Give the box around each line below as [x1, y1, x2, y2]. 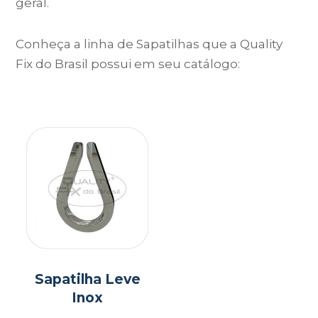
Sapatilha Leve [34, 270, 141, 287]
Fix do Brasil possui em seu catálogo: [16, 57, 241, 71]
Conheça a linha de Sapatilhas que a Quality [16, 37, 283, 51]
